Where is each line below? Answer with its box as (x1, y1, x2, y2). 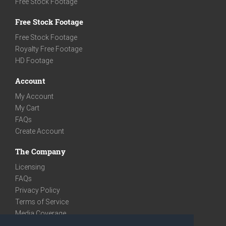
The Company (15, 146, 66, 156)
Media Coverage (15, 209, 66, 217)
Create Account (15, 127, 64, 135)
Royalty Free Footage (15, 44, 82, 53)
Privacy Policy (15, 186, 60, 194)
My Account (15, 92, 53, 100)
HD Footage (15, 56, 53, 65)
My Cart (15, 103, 39, 112)
